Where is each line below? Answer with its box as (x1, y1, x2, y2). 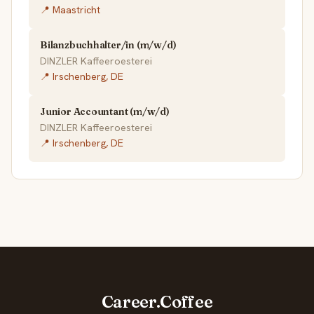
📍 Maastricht (40, 4, 100, 17)
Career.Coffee (101, 292, 213, 313)
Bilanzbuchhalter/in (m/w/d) (40, 39, 177, 52)
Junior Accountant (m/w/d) (40, 105, 170, 118)
